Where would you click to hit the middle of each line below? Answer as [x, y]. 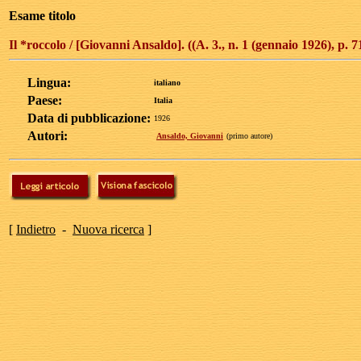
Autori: [48, 136]
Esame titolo [42, 16]
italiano [167, 83]
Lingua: [49, 83]
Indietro [36, 229]
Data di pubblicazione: [89, 118]
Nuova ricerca [108, 229]
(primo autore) [249, 136]
